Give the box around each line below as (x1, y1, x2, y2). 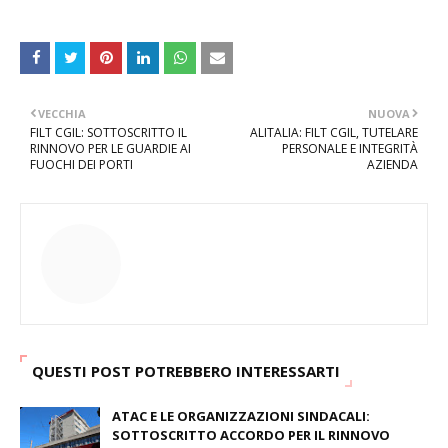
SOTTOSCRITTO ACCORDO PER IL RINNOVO (112, 426, 390, 444)
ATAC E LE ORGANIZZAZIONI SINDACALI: (112, 407, 370, 425)
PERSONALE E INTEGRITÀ (282, 140, 418, 157)
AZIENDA (367, 156, 418, 173)
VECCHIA (38, 106, 86, 121)
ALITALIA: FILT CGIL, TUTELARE (250, 124, 418, 141)
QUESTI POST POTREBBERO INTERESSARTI (32, 361, 340, 381)
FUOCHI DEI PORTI (30, 156, 133, 173)
